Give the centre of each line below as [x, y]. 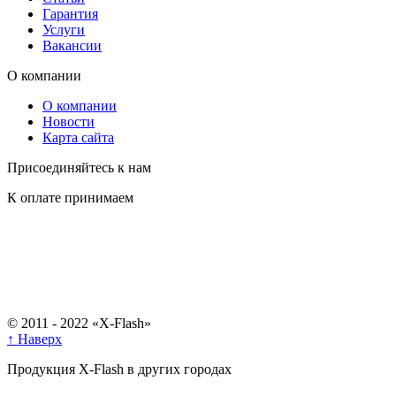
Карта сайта [78, 137]
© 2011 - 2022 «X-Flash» [79, 323]
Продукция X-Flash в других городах [119, 369]
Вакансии [72, 45]
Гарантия [70, 13]
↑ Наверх [34, 339]
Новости [69, 121]
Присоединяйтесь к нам [79, 167]
